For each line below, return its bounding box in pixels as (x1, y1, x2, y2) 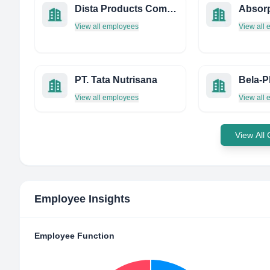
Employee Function (34, 231, 115, 240)
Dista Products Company (167, 4, 177, 14)
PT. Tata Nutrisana (75, 75, 157, 85)
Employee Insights (34, 193, 130, 205)
